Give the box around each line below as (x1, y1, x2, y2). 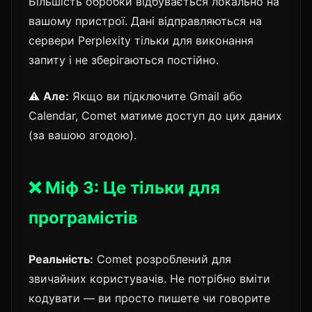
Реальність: (29, 251, 93, 266)
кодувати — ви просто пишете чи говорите (29, 290, 270, 305)
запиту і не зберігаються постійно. (29, 52, 219, 67)
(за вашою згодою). (29, 127, 136, 142)
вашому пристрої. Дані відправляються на (29, 13, 262, 28)
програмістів (29, 207, 138, 228)
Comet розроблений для (93, 251, 231, 266)
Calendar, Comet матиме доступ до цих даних (29, 108, 282, 123)
